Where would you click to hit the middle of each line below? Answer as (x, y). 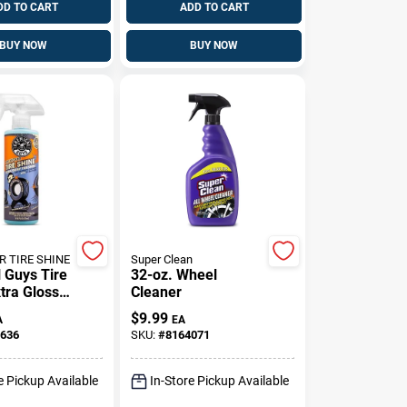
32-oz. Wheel (174, 274)
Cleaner (157, 292)
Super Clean (162, 259)
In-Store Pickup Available (220, 381)
